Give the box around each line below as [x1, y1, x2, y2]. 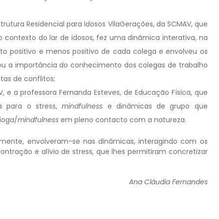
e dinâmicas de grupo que [103, 101, 208, 111]
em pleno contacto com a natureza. [59, 114, 186, 125]
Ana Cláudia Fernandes [129, 176, 208, 187]
